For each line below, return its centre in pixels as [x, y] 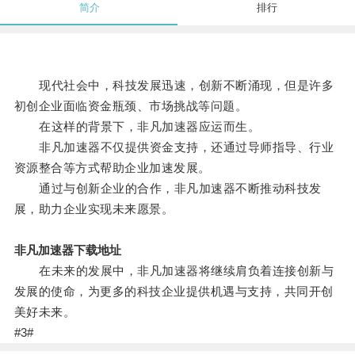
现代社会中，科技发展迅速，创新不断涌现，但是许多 [174, 86]
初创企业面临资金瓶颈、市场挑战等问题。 [131, 106]
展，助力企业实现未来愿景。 [94, 209]
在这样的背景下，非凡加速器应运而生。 [137, 127]
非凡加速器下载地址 [67, 250]
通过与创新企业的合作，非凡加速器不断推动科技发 [168, 189]
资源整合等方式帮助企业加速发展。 [112, 168]
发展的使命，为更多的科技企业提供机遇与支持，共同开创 [174, 292]
